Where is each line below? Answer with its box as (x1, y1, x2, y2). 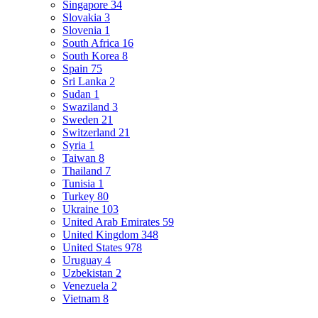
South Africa (62, 37, 122, 50)
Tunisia (62, 177, 98, 190)
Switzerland (62, 126, 119, 139)
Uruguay (62, 254, 105, 267)
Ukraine (62, 203, 102, 216)
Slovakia (62, 11, 104, 24)
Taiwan (62, 152, 99, 165)
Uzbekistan (62, 267, 116, 280)
